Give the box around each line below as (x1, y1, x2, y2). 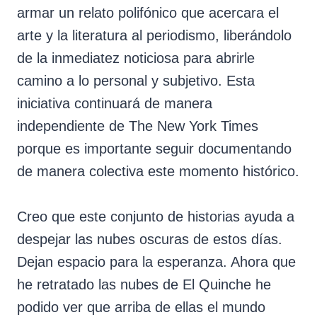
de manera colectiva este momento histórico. (17, 163, 299, 179)
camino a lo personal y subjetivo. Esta (17, 72, 255, 88)
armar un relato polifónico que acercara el (17, 4, 279, 21)
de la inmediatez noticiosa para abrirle (17, 50, 255, 66)
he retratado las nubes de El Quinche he (17, 276, 271, 292)
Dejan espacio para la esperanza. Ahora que (17, 253, 296, 270)
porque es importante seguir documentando (17, 140, 292, 156)
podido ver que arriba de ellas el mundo (17, 299, 265, 315)
